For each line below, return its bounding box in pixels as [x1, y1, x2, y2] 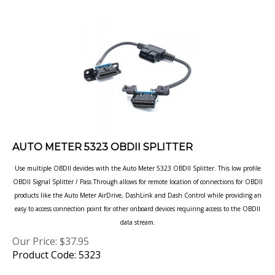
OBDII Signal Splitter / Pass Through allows [12, 165, 139, 173]
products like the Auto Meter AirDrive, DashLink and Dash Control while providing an [14, 178, 261, 187]
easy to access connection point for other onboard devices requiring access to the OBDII [15, 192, 260, 200]
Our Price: [12, 222, 57, 235]
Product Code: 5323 [12, 235, 101, 249]
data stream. [120, 205, 155, 214]
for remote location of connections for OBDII [138, 165, 263, 173]
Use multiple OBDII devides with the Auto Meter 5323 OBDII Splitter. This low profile [14, 151, 261, 160]
